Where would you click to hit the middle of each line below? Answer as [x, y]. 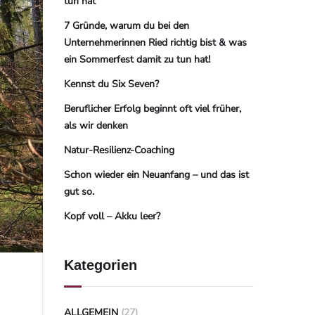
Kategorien [101, 265]
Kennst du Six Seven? [111, 84]
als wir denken [96, 126]
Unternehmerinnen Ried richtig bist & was [155, 43]
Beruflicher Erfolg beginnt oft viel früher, [153, 109]
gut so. [79, 192]
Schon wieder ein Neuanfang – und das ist [156, 175]
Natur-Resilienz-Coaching [119, 150]
